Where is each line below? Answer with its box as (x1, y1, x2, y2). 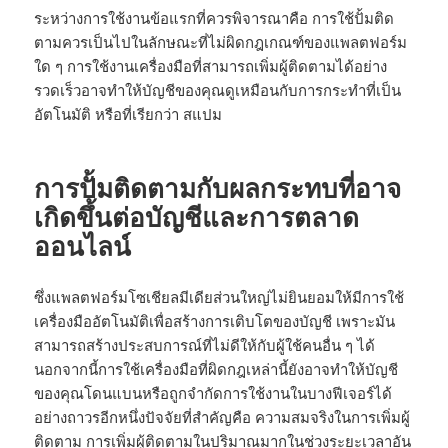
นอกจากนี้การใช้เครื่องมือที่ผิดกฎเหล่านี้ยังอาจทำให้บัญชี (34, 359, 399, 380)
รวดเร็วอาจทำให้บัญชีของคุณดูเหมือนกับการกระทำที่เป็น (34, 80, 402, 101)
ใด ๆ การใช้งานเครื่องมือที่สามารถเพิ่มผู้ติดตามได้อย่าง (34, 56, 388, 77)
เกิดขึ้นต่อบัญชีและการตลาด (34, 199, 360, 236)
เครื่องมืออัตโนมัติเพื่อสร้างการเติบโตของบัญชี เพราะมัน (34, 311, 396, 332)
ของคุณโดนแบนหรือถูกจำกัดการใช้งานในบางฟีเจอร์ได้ (34, 383, 393, 404)
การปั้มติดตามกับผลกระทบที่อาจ (34, 170, 402, 207)
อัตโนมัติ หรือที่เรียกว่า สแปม (34, 104, 223, 125)
